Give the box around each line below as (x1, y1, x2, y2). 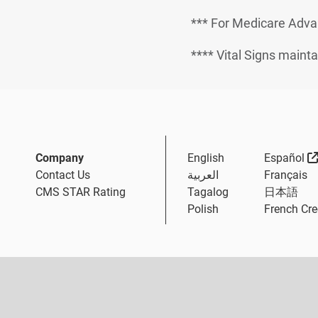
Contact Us (35, 168, 90, 182)
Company (35, 151, 84, 165)
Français (263, 168, 307, 182)
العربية (187, 168, 219, 182)
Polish (187, 202, 219, 216)
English (187, 151, 224, 165)
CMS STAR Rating (35, 185, 126, 199)
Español (263, 151, 305, 165)
